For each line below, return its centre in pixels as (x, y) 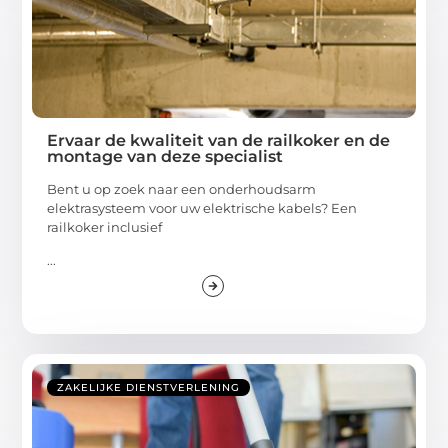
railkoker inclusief (105, 226)
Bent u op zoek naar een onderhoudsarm (182, 188)
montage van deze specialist (165, 156)
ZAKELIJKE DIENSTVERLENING (149, 387)
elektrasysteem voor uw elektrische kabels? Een (202, 207)
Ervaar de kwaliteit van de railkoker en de (219, 140)
